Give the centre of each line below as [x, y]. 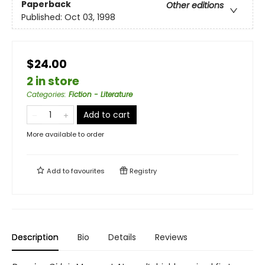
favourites [88, 171]
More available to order [65, 134]
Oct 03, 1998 [90, 17]
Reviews [171, 237]
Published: [43, 17]
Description [35, 237]
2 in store [53, 81]
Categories [46, 94]
